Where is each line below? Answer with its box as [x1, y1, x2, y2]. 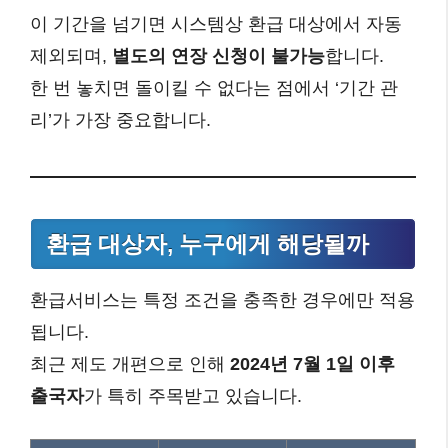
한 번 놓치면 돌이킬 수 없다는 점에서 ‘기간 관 [30, 77, 398, 98]
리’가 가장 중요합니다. [30, 109, 211, 130]
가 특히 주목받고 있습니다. [84, 385, 302, 406]
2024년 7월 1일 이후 [230, 353, 395, 374]
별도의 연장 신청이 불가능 [112, 45, 325, 66]
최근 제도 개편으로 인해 [30, 353, 230, 374]
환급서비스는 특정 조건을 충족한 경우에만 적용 [30, 289, 415, 310]
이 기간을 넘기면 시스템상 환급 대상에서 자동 [30, 13, 402, 34]
